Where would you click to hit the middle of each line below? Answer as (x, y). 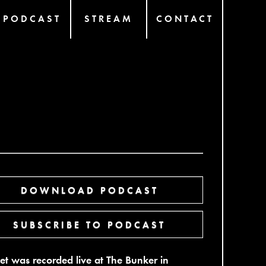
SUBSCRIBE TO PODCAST (89, 224)
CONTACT (185, 18)
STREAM (109, 18)
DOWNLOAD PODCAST (89, 190)
